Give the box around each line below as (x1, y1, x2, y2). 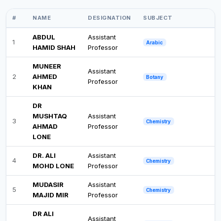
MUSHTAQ (33, 111, 67, 120)
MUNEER (33, 62, 61, 70)
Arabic (146, 39, 163, 45)
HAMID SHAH (33, 43, 75, 51)
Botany (146, 74, 164, 80)
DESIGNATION (88, 14, 131, 21)
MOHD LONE (33, 161, 74, 170)
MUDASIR (33, 180, 64, 188)
